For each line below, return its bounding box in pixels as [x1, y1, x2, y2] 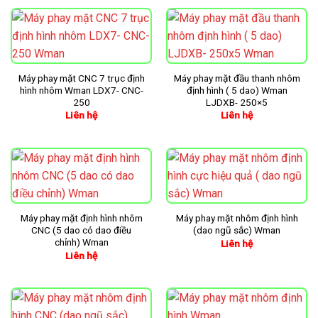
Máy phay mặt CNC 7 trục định [18, 72, 145, 84]
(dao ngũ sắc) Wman [193, 224, 280, 236]
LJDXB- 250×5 [206, 97, 268, 109]
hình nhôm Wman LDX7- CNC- [19, 84, 143, 97]
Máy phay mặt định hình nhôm [20, 212, 143, 224]
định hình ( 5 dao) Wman [186, 84, 287, 97]
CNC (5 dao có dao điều [31, 224, 131, 236]
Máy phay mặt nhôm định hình [175, 212, 298, 224]
